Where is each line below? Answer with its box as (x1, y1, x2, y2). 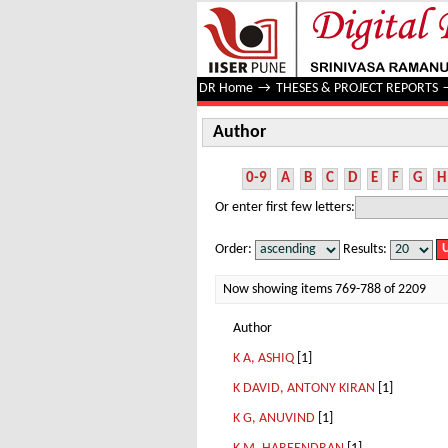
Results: (340, 242, 390, 256)
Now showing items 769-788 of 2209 (223, 283, 426, 296)
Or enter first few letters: (215, 200, 355, 214)
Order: (215, 242, 255, 256)
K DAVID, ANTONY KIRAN (233, 382, 375, 395)
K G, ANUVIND (233, 412, 315, 425)
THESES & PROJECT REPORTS (276, 82, 438, 95)
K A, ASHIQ (233, 352, 294, 365)
